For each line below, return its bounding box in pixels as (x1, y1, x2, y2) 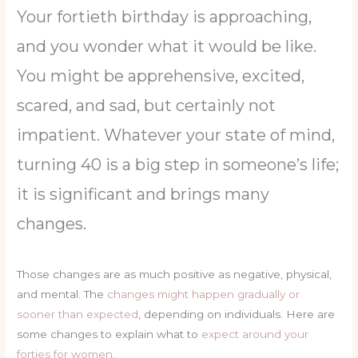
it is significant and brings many (17, 184, 270, 204)
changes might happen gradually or (107, 287, 300, 300)
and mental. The (17, 287, 108, 300)
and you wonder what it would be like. (17, 36, 317, 56)
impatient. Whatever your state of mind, (17, 125, 336, 145)
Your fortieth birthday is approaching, (17, 6, 312, 26)
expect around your (201, 327, 309, 340)
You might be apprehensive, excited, (17, 66, 305, 86)
